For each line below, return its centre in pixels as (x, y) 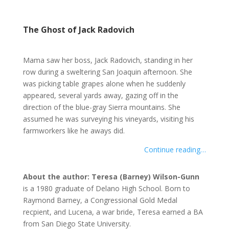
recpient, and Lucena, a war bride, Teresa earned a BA (113, 212)
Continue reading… (175, 150)
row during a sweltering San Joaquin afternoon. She (107, 72)
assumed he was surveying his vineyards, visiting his (108, 119)
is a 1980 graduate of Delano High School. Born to (106, 189)
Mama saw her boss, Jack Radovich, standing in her (108, 60)
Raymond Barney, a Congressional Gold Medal (100, 200)
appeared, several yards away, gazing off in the (100, 96)
